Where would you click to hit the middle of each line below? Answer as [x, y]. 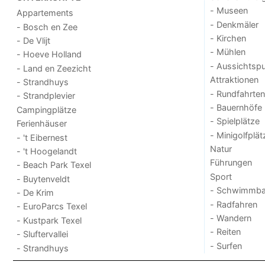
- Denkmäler [234, 24]
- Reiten [225, 232]
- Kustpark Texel [49, 220]
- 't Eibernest [42, 137]
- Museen [229, 11]
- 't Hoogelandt [47, 151]
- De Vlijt [34, 40]
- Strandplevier [46, 96]
